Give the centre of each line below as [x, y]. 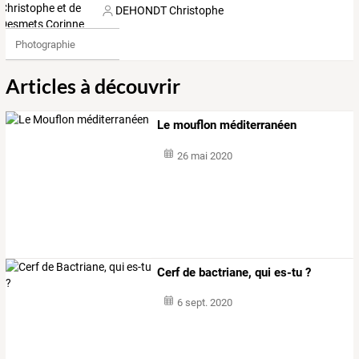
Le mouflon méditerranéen [227, 125]
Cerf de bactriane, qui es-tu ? [234, 272]
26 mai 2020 [204, 156]
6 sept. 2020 [204, 303]
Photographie [45, 44]
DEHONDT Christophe [170, 11]
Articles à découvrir [93, 86]
